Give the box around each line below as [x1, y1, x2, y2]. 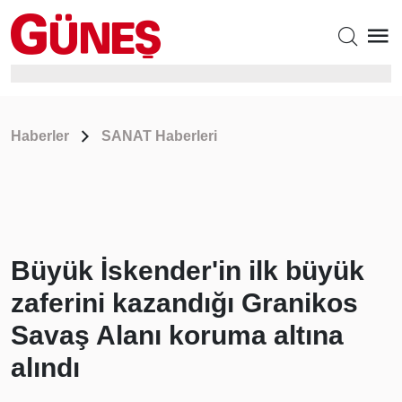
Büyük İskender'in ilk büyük [11, 256, 364, 285]
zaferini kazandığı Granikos [11, 288, 358, 318]
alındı [11, 353, 80, 382]
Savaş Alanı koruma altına [11, 320, 344, 350]
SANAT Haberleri [101, 128, 217, 144]
